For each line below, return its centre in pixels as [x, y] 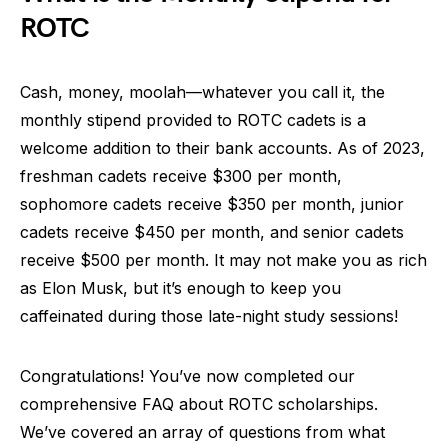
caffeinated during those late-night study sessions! [209, 316]
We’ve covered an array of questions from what [202, 432]
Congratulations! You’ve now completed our [187, 376]
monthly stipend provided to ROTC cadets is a [193, 120]
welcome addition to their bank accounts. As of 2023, [222, 148]
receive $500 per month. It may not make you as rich [223, 260]
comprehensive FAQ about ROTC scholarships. [199, 404]
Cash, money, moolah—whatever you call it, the [202, 92]
